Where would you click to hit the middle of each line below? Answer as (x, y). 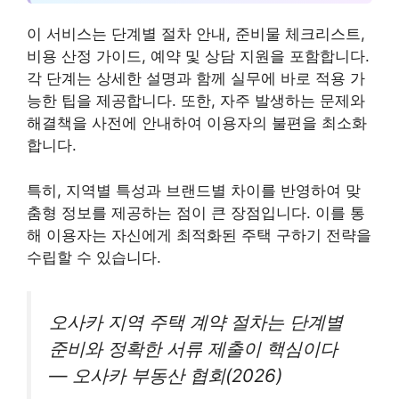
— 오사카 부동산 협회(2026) (166, 376)
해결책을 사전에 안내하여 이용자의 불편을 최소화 (197, 123)
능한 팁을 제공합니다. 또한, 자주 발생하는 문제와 (196, 101)
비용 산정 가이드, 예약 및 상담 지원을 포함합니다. (198, 57)
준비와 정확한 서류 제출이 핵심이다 (193, 349)
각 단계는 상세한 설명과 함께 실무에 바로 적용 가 (196, 79)
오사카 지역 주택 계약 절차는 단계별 (196, 322)
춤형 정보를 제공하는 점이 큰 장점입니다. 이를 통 (196, 212)
